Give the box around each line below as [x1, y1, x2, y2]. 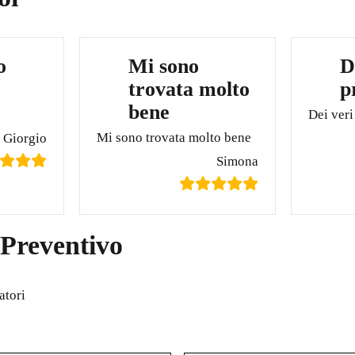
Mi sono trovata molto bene [96, 129, 251, 145]
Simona [216, 153, 258, 169]
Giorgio [3, 130, 48, 146]
